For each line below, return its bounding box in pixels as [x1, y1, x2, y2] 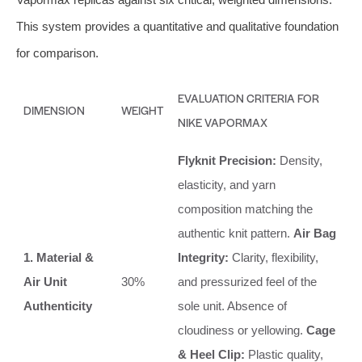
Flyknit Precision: [178, 153, 276, 167]
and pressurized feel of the [178, 274, 317, 288]
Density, [276, 153, 322, 167]
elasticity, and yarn [178, 177, 276, 192]
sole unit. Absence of [178, 298, 287, 313]
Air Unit [23, 274, 67, 288]
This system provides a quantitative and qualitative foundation [16, 19, 339, 33]
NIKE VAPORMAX [178, 113, 267, 130]
